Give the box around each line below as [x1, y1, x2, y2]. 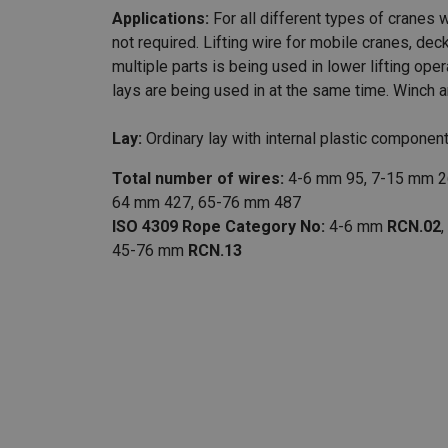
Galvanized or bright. [200, 304, 346, 324]
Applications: [112, 8, 209, 28]
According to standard [218, 280, 375, 300]
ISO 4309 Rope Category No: [112, 216, 325, 236]
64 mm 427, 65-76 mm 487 [112, 192, 301, 212]
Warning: [152, 352, 218, 372]
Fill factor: [152, 392, 233, 412]
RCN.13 [188, 240, 242, 260]
